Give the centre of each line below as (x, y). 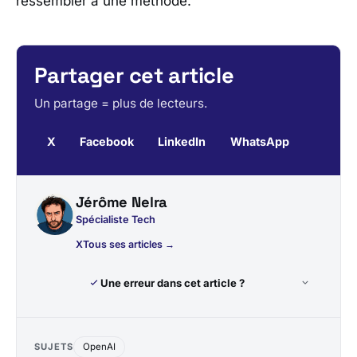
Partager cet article (134, 76)
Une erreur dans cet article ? (172, 282)
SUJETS (54, 346)
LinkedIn (182, 141)
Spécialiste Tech (116, 220)
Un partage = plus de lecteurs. (121, 103)
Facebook (106, 141)
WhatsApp (259, 141)
